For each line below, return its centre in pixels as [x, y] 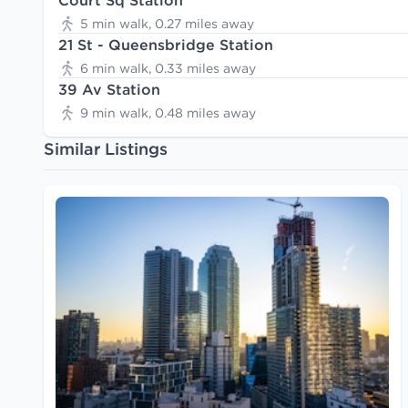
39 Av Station [109, 89]
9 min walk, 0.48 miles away [168, 113]
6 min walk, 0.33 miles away [168, 68]
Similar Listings [106, 149]
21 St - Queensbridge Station [166, 45]
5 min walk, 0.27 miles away [167, 24]
